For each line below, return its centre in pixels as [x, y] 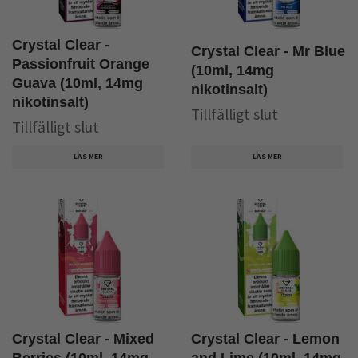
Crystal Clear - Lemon [265, 339]
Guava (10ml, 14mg [78, 83]
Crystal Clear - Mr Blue [268, 51]
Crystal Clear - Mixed [83, 339]
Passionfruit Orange [81, 64]
